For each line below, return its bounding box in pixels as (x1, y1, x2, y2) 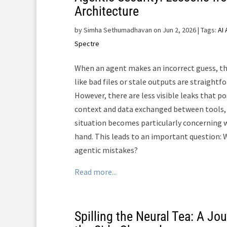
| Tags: (196, 25, 218, 34)
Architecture (74, 4, 139, 19)
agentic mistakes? (74, 145, 138, 155)
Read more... (74, 167, 117, 177)
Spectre (74, 39, 99, 48)
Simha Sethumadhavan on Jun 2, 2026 (84, 25, 196, 34)
